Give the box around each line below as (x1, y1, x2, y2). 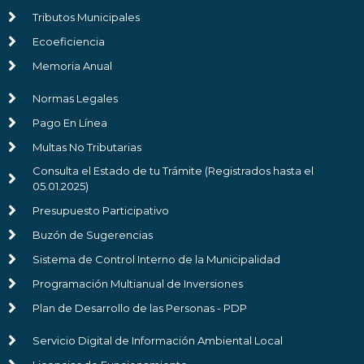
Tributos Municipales (32, 10, 140, 24)
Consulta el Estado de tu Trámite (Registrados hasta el (32, 164, 314, 178)
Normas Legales (32, 91, 118, 105)
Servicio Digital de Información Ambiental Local (32, 333, 283, 347)
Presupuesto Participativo (32, 203, 169, 217)
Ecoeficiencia (32, 34, 105, 48)
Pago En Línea (32, 115, 107, 129)
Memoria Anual (32, 58, 112, 72)
